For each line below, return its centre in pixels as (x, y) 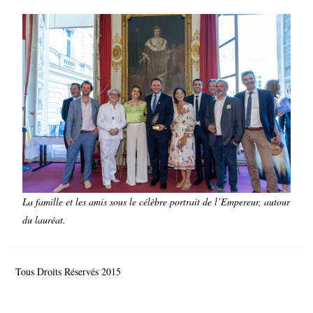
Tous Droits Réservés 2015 (69, 272)
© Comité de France (163, 272)
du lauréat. (44, 220)
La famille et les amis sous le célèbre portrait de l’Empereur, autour (156, 202)
